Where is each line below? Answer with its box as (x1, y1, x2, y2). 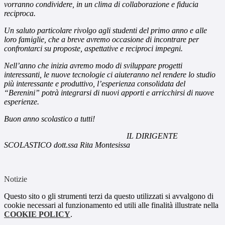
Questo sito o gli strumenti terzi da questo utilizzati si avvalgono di (4, 192, 213, 201)
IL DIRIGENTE (4, 132, 178, 141)
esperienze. (4, 97, 39, 106)
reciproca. (4, 9, 36, 18)
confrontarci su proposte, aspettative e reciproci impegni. (4, 44, 183, 53)
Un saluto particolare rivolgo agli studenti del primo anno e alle (4, 26, 207, 35)
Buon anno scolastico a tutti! (4, 115, 95, 124)
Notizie (4, 175, 27, 184)
